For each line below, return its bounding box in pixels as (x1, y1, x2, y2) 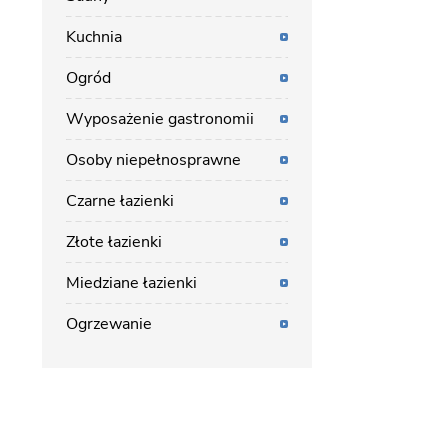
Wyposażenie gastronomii (66, 108, 254, 130)
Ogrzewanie (66, 313, 152, 335)
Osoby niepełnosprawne (66, 149, 241, 171)
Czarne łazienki (66, 190, 174, 212)
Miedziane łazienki (66, 272, 197, 294)
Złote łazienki (66, 231, 162, 253)
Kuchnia (66, 26, 122, 48)
